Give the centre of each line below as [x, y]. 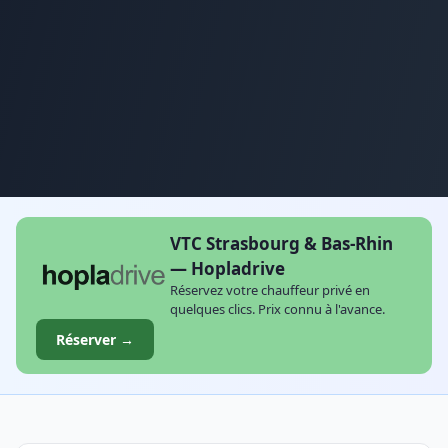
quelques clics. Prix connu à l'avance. [277, 308]
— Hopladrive [227, 268]
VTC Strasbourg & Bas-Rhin [281, 243]
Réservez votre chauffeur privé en [269, 289]
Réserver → [95, 339]
